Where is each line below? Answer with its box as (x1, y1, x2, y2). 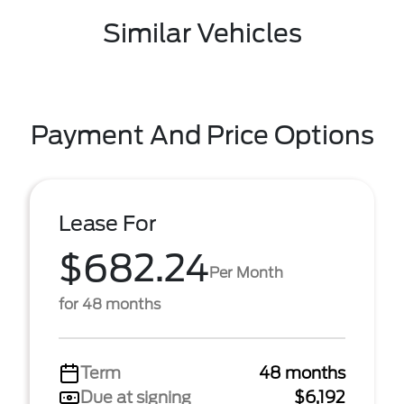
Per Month (209, 263, 283, 281)
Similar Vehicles (102, 18, 302, 49)
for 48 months (59, 296, 161, 313)
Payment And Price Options (30, 120, 374, 151)
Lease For (59, 211, 157, 236)
